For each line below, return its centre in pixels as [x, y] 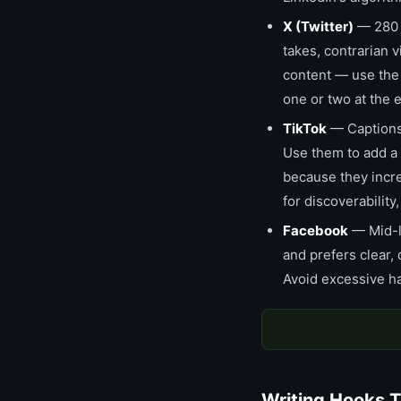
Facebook [316, 230]
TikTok [305, 128]
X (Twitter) [318, 26]
